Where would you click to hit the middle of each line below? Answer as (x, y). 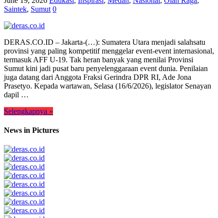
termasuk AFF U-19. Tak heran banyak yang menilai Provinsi (99, 59)
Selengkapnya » (28, 111)
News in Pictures (31, 130)
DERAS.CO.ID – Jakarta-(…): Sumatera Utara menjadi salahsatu (105, 42)
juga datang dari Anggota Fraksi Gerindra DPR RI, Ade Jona (98, 77)
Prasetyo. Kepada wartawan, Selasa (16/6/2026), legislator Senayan (108, 86)
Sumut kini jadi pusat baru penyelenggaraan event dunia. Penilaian (106, 68)
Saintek (15, 9)
